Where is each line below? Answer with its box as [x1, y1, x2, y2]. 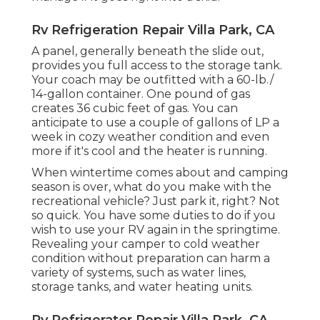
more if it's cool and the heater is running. [31, 144, 267, 158]
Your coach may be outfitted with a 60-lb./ [31, 72, 274, 86]
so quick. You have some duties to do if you [31, 208, 276, 222]
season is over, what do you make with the [31, 179, 271, 194]
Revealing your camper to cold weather [31, 236, 260, 251]
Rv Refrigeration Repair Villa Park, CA [31, 21, 274, 38]
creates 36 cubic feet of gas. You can [31, 101, 238, 115]
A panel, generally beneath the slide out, [31, 44, 264, 58]
